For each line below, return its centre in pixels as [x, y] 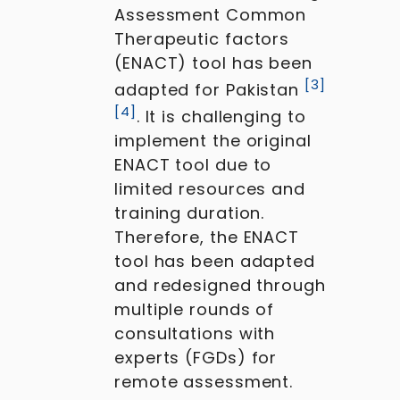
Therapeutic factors [202, 39]
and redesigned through [220, 285]
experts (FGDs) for [196, 358]
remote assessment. [204, 382]
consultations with [195, 333]
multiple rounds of [195, 309]
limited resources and [210, 189]
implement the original [213, 141]
